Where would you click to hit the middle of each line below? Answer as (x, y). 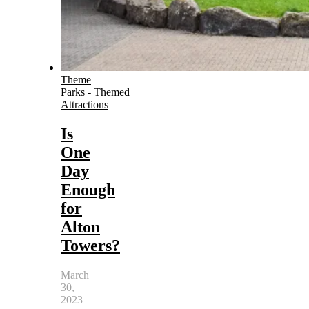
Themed (112, 92)
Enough (88, 189)
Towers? (90, 245)
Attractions (84, 105)
